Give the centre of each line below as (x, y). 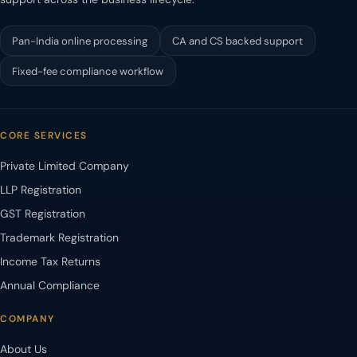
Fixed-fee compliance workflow (88, 71)
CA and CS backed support (238, 41)
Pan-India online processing (80, 41)
